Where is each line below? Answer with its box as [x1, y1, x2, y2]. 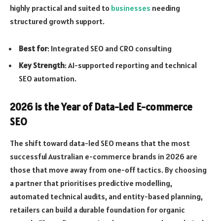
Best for [19, 43, 47, 54]
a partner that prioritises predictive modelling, [10, 178, 172, 188]
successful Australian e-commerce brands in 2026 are [10, 151, 197, 162]
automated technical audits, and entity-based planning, [10, 191, 203, 202]
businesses [111, 2, 150, 13]
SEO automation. [19, 74, 76, 84]
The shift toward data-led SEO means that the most [10, 138, 190, 148]
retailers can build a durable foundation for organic [10, 205, 185, 215]
